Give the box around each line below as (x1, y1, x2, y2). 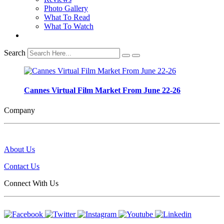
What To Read (44, 13, 90, 21)
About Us (4, 144, 35, 153)
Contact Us (4, 161, 39, 170)
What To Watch (44, 22, 93, 30)
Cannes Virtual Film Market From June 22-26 (24, 86, 180, 95)
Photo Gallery (44, 4, 88, 12)
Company (4, 105, 35, 114)
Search (4, 48, 25, 57)
